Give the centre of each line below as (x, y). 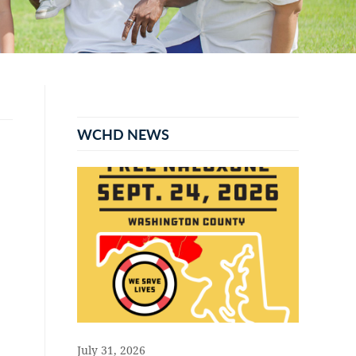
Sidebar (84, 127)
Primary (86, 99)
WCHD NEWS (123, 134)
